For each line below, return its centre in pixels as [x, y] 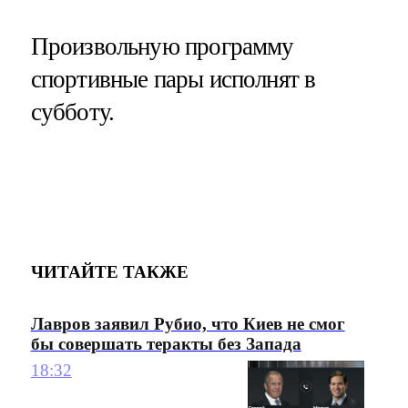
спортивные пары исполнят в [173, 79]
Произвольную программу [162, 46]
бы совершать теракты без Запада [166, 344]
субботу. [72, 112]
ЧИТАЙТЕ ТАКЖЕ [109, 271]
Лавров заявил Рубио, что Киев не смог [188, 324]
